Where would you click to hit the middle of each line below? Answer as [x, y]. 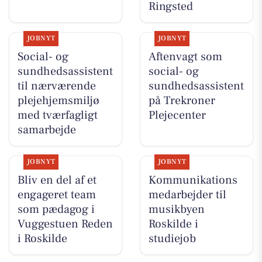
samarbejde [46, 130]
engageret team [56, 195]
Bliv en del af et [57, 180]
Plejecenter [177, 116]
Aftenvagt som [185, 57]
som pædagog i [56, 210]
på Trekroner [182, 101]
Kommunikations [193, 180]
